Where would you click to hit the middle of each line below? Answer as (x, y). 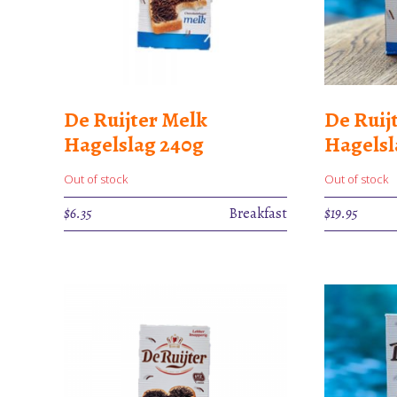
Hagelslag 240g (134, 144)
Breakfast (258, 213)
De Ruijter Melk (136, 119)
